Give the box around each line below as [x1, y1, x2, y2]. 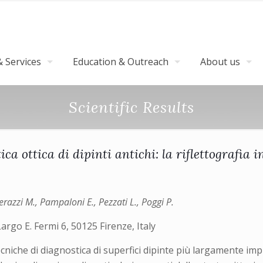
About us [200, 55, 240, 68]
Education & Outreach [73, 55, 168, 68]
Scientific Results [69, 97, 194, 117]
